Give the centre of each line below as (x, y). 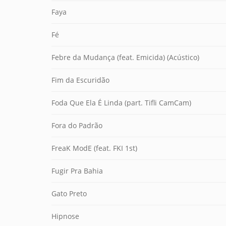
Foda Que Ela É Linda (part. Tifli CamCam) (121, 103)
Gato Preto (69, 193)
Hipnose (65, 216)
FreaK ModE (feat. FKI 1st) (94, 148)
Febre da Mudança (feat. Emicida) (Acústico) (125, 57)
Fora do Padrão (77, 125)
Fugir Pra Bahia (77, 171)
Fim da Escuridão (80, 80)
